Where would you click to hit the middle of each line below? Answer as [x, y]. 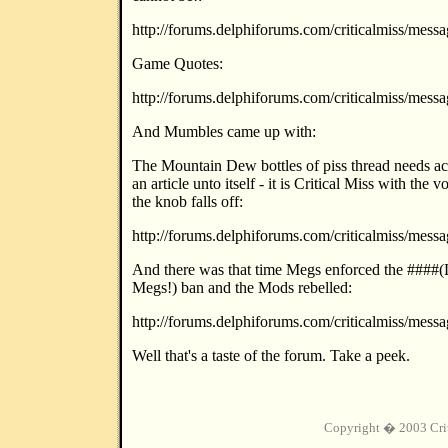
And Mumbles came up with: [224, 131]
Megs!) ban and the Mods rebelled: [242, 287]
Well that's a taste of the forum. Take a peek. [271, 355]
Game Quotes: [177, 63]
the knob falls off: [187, 201]
